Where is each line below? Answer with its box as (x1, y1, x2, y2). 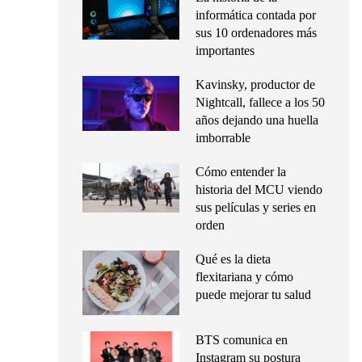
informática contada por (196, 8, 316, 22)
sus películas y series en (196, 200, 316, 214)
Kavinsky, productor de (196, 78, 315, 91)
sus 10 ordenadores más (196, 26, 317, 40)
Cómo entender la (196, 165, 286, 179)
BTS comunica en (196, 333, 288, 347)
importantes (196, 44, 255, 57)
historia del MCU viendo (196, 183, 322, 196)
